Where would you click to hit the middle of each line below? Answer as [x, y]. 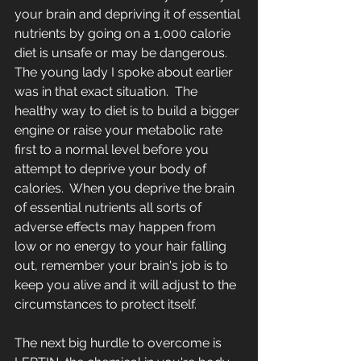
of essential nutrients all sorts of [110, 208]
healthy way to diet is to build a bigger [129, 111]
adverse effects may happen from [117, 227]
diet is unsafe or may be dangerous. [124, 53]
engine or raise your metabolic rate [120, 131]
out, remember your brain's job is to [123, 266]
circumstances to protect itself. [109, 305]
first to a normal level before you [113, 150]
